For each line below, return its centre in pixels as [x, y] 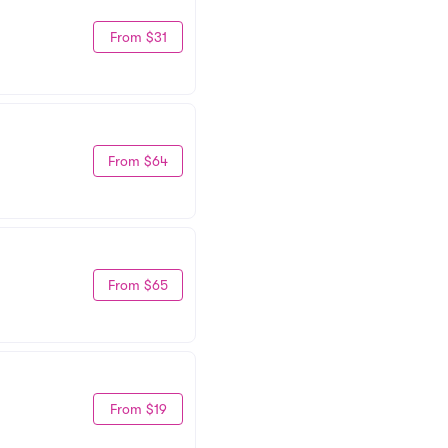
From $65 [138, 284]
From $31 [138, 36]
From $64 [138, 160]
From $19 [138, 408]
